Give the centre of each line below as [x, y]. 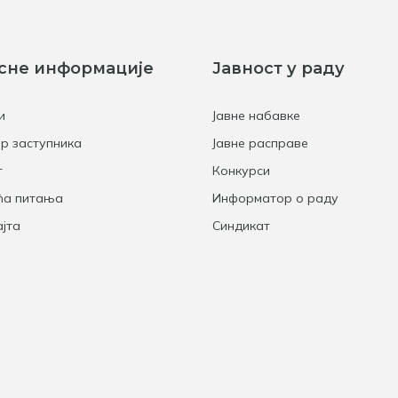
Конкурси [241, 171]
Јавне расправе [260, 143]
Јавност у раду [279, 68]
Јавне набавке [256, 115]
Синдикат [241, 226]
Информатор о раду [275, 198]
